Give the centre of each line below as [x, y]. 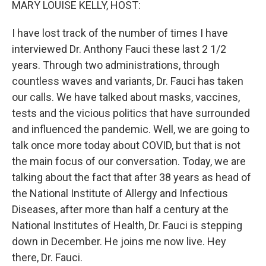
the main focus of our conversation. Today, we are [129, 161]
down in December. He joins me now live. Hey [119, 241]
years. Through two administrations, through [116, 65]
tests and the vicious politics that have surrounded [131, 113]
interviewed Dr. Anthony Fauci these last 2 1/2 [119, 49]
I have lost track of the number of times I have [120, 33]
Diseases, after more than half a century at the [120, 209]
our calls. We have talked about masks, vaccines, [126, 97]
